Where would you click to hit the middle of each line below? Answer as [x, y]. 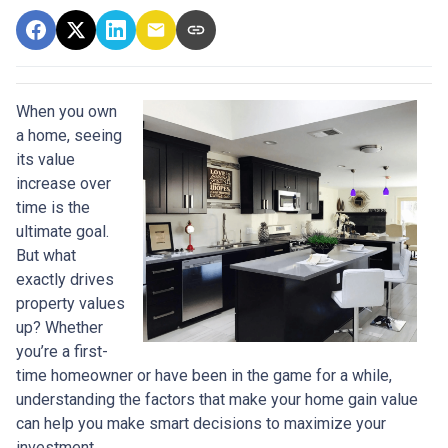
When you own [66, 112]
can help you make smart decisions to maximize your [201, 424]
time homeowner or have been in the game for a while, [204, 376]
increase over [63, 184]
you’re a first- [62, 352]
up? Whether [59, 328]
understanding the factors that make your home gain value [217, 400]
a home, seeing [69, 136]
